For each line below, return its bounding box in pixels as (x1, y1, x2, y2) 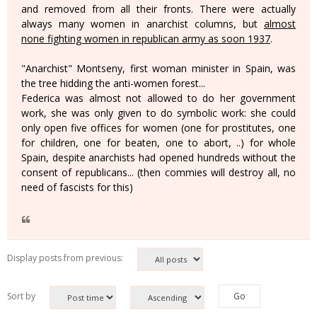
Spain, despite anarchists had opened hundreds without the (21, 151, 296, 165)
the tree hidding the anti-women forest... (21, 76, 205, 91)
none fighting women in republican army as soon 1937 (21, 32, 270, 46)
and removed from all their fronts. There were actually (21, 2, 296, 16)
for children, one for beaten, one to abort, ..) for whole (21, 136, 296, 150)
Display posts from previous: (7, 252, 123, 265)
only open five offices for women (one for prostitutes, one (21, 121, 296, 135)
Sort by (7, 290, 35, 303)
